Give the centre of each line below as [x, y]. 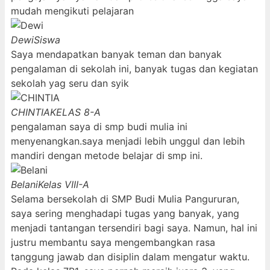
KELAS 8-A [75, 112]
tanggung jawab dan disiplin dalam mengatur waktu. [130, 256]
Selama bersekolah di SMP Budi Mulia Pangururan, [125, 199]
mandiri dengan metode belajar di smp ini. [107, 155]
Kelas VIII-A [64, 184]
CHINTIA [30, 112]
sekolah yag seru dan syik [70, 83]
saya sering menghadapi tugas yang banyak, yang [125, 213]
